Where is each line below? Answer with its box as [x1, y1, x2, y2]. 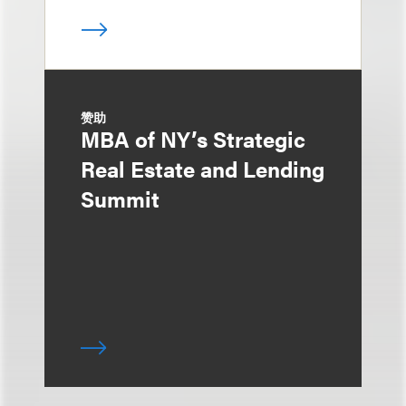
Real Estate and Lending [81, 153, 324, 184]
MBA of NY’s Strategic [81, 123, 305, 154]
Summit [81, 183, 159, 214]
